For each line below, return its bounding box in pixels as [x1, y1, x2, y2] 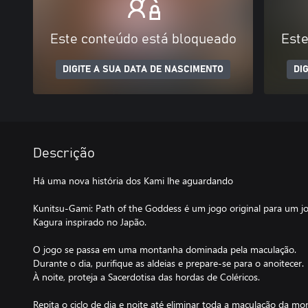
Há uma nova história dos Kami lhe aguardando [33, 174, 233, 187]
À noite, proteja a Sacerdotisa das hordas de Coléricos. [33, 270, 260, 283]
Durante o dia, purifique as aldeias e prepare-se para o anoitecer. [33, 256, 304, 269]
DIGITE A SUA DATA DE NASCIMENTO [63, 65, 223, 74]
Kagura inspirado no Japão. [33, 215, 146, 228]
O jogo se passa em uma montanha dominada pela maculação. [33, 243, 296, 256]
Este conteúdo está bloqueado [49, 32, 236, 46]
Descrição [33, 146, 95, 160]
